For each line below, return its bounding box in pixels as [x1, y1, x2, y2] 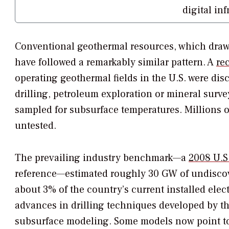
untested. [15, 119, 56, 133]
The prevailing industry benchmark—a [15, 151, 189, 165]
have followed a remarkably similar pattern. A [15, 56, 216, 70]
